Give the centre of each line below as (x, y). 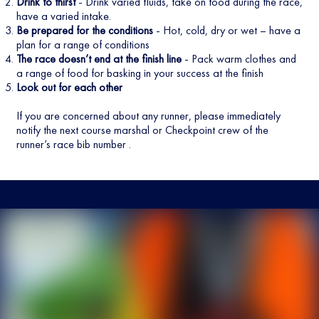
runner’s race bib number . (73, 144)
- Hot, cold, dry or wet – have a (226, 30)
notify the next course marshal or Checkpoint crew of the (142, 130)
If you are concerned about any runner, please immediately (148, 116)
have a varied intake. (63, 16)
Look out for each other (69, 87)
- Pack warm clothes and (239, 59)
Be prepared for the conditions (84, 30)
